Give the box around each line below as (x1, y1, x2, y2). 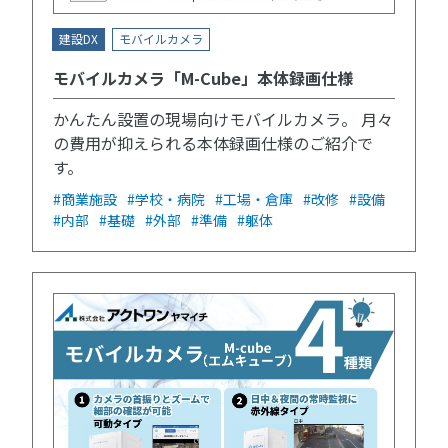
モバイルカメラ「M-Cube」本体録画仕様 (53, 65, 353, 90)
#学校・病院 (127, 188, 205, 209)
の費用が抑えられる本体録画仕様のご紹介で (53, 130, 373, 155)
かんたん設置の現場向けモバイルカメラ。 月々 (53, 106, 393, 131)
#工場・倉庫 (215, 188, 293, 209)
